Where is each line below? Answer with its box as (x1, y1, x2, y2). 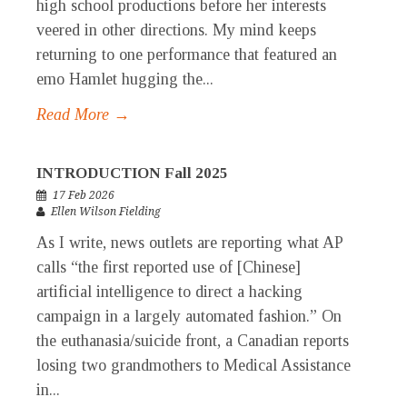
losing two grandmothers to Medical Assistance (36, 356, 351, 375)
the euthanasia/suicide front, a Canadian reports (36, 332, 349, 351)
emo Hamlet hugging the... (36, 70, 213, 89)
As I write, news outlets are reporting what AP (36, 233, 342, 253)
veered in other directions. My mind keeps (36, 21, 316, 40)
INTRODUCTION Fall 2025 (36, 164, 228, 183)
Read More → (36, 105, 130, 124)
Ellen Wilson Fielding (51, 205, 161, 219)
